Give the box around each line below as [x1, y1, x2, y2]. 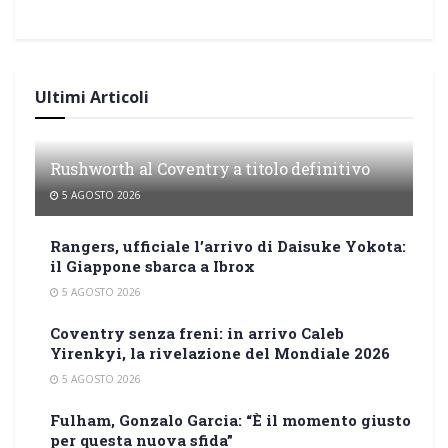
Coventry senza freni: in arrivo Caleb [50, 323, 344, 344]
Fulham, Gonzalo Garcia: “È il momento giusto [50, 410, 411, 431]
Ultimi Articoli [35, 86, 149, 109]
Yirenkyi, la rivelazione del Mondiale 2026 [50, 343, 390, 364]
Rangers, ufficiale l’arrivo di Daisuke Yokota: [50, 236, 406, 257]
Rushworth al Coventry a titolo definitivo [50, 158, 370, 180]
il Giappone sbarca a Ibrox [50, 256, 255, 277]
